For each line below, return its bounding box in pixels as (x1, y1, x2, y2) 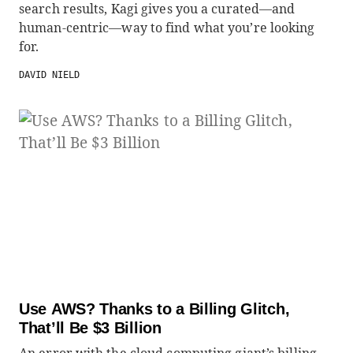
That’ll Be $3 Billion (19, 319, 162, 336)
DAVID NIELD (19, 69, 80, 80)
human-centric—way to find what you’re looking (19, 19, 315, 36)
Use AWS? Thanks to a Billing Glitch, (19, 300, 290, 318)
